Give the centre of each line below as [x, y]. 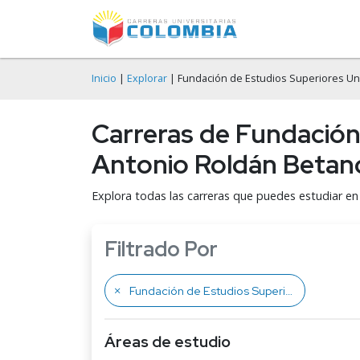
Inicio [104, 78]
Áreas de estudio [168, 342]
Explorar [147, 78]
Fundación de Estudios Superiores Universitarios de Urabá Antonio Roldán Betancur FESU [207, 290]
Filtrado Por [161, 249]
